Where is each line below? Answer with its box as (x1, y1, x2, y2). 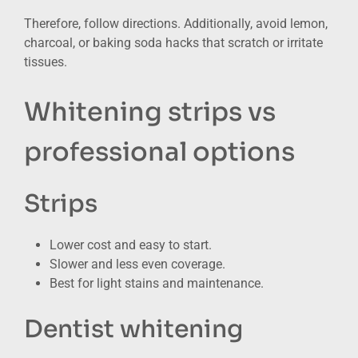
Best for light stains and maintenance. (50, 275, 264, 291)
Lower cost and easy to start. (50, 237, 212, 253)
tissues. (24, 54, 67, 70)
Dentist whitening (24, 313, 243, 344)
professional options (24, 135, 295, 168)
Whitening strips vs (24, 95, 276, 128)
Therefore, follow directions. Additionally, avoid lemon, (24, 15, 328, 31)
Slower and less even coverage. (50, 256, 225, 272)
